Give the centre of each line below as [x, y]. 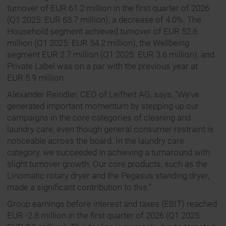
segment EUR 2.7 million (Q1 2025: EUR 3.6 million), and [111, 55]
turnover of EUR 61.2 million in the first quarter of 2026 [108, 8]
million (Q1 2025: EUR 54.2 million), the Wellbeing [98, 43]
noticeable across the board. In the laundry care [96, 141]
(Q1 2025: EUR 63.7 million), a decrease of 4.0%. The [104, 20]
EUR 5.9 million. [36, 78]
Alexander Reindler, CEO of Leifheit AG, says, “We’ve [103, 95]
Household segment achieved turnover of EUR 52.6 [102, 32]
